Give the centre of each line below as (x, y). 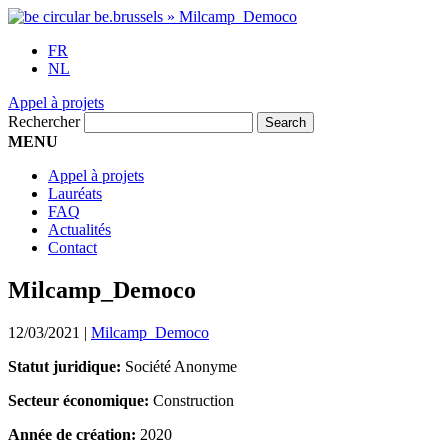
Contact (72, 247)
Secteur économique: (80, 400)
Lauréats (75, 193)
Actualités (79, 229)
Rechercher (44, 121)
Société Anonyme (181, 366)
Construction (193, 400)
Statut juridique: (66, 366)
